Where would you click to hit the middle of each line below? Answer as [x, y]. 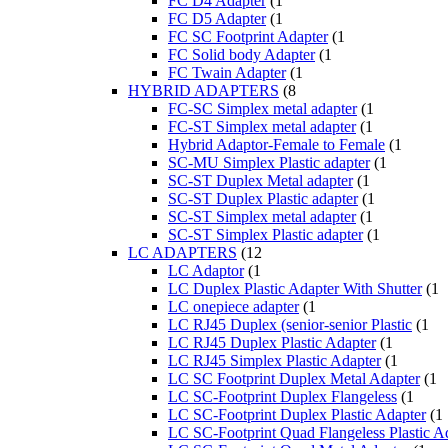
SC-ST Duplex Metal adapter [260, 181]
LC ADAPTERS [182, 253]
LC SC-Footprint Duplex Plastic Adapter [297, 415]
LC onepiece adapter [233, 307]
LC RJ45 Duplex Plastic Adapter [272, 343]
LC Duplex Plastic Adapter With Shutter [295, 289]
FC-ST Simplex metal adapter [262, 127]
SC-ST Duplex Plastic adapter [263, 199]
